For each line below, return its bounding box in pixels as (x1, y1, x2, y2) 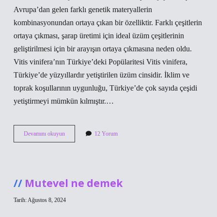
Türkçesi (64, 147, 84, 154)
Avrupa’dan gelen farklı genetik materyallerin (14, 5, 152, 14)
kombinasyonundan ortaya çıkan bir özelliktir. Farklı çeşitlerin (14, 18, 202, 27)
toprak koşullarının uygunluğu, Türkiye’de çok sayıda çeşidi (14, 84, 197, 92)
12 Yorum (94, 130, 118, 137)
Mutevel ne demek (25, 176, 123, 190)
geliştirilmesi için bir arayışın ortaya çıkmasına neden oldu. (14, 45, 192, 53)
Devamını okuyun (24, 130, 65, 137)
